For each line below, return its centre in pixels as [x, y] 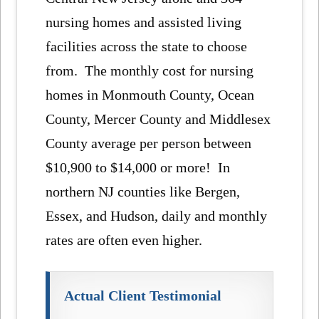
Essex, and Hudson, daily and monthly [157, 216]
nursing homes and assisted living [144, 22]
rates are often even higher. [124, 240]
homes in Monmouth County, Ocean [150, 95]
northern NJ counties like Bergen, [143, 192]
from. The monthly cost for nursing [150, 71]
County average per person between [149, 143]
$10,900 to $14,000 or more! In [138, 168]
